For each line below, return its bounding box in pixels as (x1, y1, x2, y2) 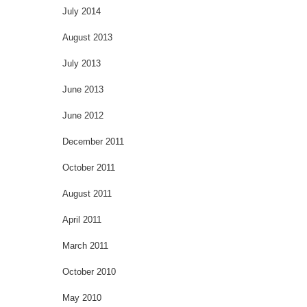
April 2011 (62, 214, 101, 225)
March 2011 (62, 240, 108, 251)
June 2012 (62, 110, 103, 121)
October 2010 (62, 266, 116, 277)
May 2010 (62, 292, 101, 303)
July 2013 (62, 58, 101, 69)
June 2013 (62, 84, 103, 95)
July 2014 (62, 5, 101, 16)
